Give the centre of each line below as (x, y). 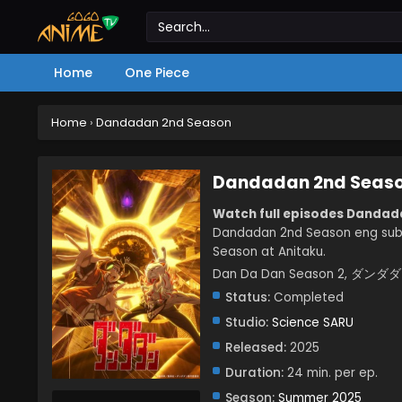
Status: (248, 297)
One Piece (157, 73)
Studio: (247, 323)
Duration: (254, 373)
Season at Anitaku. (269, 252)
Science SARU (313, 323)
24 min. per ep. (331, 373)
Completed (307, 297)
